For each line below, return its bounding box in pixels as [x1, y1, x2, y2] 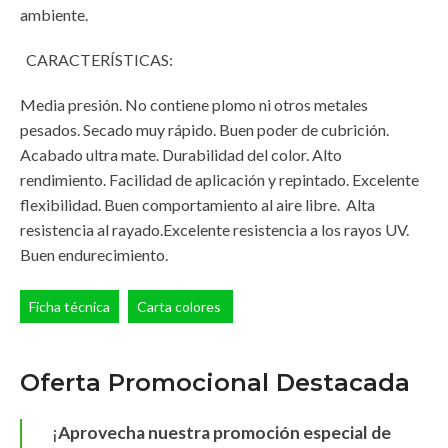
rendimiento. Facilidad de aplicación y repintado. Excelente [20, 169, 419, 189]
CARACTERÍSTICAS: [20, 49, 176, 69]
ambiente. [20, 4, 88, 24]
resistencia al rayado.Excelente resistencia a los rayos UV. [20, 219, 409, 239]
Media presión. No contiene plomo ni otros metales [20, 94, 368, 114]
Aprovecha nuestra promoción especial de [58, 421, 391, 443]
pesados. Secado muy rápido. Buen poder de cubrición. [20, 119, 389, 139]
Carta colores [137, 297, 224, 315]
